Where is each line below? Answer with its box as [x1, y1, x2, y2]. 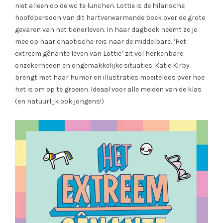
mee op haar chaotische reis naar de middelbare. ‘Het [15, 37, 186, 46]
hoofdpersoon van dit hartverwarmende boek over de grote [15, 13, 205, 22]
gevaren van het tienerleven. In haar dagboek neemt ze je [15, 25, 197, 34]
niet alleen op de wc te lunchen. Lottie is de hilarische [15, 1, 185, 10]
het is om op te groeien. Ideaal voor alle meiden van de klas [15, 85, 202, 94]
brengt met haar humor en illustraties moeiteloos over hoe [15, 73, 205, 82]
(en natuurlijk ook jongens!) [15, 97, 106, 106]
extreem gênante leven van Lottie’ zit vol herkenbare [15, 49, 183, 58]
